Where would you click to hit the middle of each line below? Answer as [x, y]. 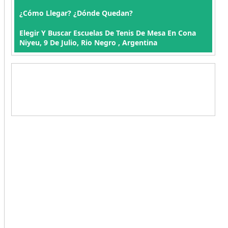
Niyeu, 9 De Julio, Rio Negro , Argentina [88, 42]
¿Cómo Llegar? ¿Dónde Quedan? [76, 13]
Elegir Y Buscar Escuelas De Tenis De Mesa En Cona [107, 33]
